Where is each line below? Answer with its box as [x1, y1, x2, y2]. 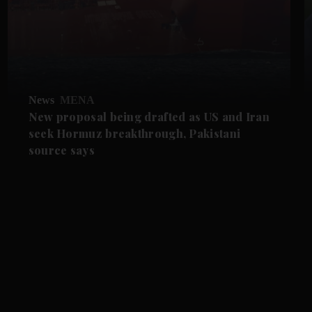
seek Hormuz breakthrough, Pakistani [28, 125, 241, 141]
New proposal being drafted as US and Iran [28, 109, 270, 124]
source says [28, 142, 95, 157]
